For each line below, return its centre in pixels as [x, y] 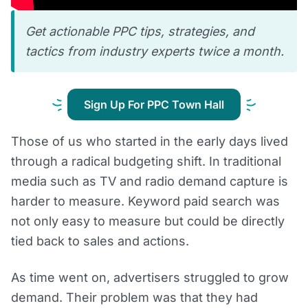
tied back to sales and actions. [100, 241]
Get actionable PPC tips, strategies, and [140, 32]
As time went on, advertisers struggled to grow [150, 278]
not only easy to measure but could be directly [148, 221]
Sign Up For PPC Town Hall [154, 105]
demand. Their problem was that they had [134, 298]
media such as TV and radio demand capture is [150, 181]
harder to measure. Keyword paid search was [145, 201]
